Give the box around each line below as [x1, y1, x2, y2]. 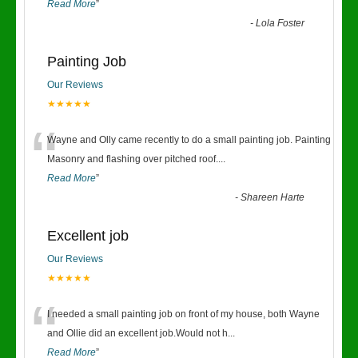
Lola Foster [256, 18, 305, 29]
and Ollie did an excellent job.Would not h [47, 328, 228, 339]
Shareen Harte [241, 192, 305, 203]
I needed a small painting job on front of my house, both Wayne [47, 308, 320, 320]
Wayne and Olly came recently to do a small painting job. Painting [47, 134, 331, 145]
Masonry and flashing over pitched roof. [47, 153, 218, 165]
